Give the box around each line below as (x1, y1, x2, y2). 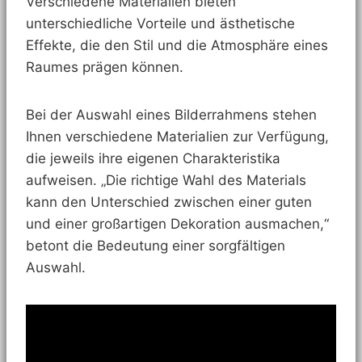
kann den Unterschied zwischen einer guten (26, 194, 312, 211)
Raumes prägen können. (26, 59, 183, 76)
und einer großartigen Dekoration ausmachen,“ (26, 216, 329, 233)
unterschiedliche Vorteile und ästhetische (26, 15, 295, 32)
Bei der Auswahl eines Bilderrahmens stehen (26, 107, 317, 124)
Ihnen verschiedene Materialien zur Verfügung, (26, 128, 329, 145)
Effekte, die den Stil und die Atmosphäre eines (26, 37, 328, 54)
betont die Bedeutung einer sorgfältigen (26, 238, 285, 255)
